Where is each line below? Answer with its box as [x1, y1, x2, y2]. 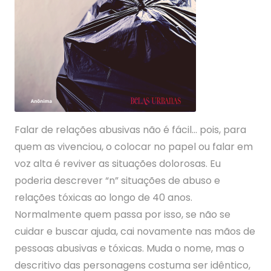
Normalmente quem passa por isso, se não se [15, 207, 230, 221]
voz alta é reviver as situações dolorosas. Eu [15, 157, 221, 171]
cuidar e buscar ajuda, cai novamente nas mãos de [15, 224, 255, 238]
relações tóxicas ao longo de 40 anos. [15, 191, 192, 204]
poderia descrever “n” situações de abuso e [15, 174, 220, 188]
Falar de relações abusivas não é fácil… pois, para [15, 123, 246, 137]
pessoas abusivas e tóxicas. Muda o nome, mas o [15, 241, 244, 255]
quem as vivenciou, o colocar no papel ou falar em [15, 140, 253, 154]
